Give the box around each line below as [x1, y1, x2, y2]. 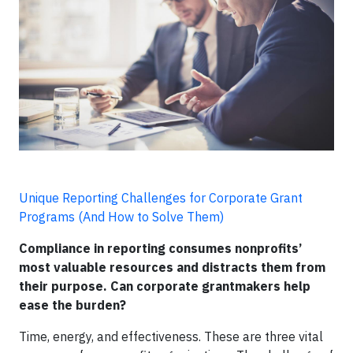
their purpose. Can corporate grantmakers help [19, 277, 310, 294]
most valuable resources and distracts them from [19, 258, 325, 275]
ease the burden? [19, 296, 126, 313]
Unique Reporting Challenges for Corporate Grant [19, 189, 303, 206]
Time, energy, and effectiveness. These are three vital [19, 328, 323, 344]
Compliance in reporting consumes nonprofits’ [19, 240, 302, 256]
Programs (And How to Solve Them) [19, 208, 224, 225]
